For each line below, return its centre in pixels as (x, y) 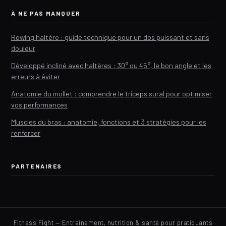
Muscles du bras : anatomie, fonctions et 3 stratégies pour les (109, 122)
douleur (23, 48)
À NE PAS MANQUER (46, 13)
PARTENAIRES (37, 166)
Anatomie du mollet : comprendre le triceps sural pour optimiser (111, 93)
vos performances (39, 104)
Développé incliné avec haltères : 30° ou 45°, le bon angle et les (111, 65)
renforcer (26, 133)
